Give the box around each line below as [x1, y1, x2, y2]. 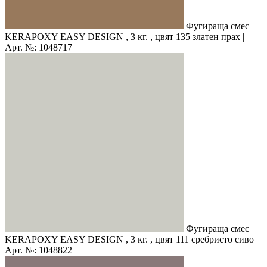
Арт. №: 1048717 [5, 42, 72, 52]
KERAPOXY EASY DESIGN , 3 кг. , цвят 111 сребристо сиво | [5, 234, 258, 244]
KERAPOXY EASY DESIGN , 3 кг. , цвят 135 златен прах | [5, 31, 244, 42]
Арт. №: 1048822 [5, 244, 72, 255]
